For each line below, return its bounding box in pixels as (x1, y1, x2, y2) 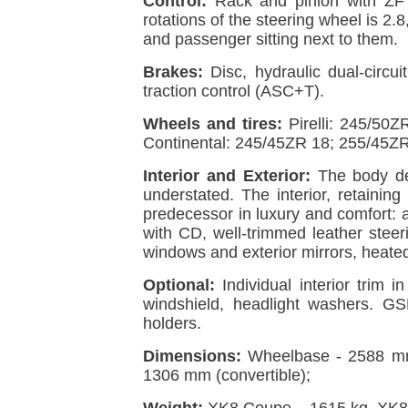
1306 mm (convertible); (143, 365, 311, 384)
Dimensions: (143, 346, 241, 365)
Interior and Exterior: (143, 166, 311, 185)
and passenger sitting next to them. (143, 29, 398, 48)
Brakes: (143, 62, 203, 81)
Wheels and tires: (143, 114, 282, 133)
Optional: (143, 275, 215, 294)
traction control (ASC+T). (143, 81, 324, 100)
